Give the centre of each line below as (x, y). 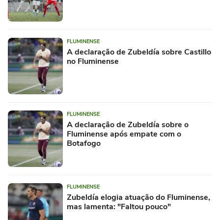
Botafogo (84, 144)
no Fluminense (93, 62)
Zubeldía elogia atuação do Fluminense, (138, 198)
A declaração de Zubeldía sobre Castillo (139, 52)
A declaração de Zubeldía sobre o (128, 125)
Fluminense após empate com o (124, 134)
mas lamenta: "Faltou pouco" (119, 207)
